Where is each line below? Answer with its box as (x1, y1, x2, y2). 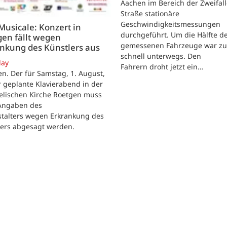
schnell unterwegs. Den (121, 51, 201, 61)
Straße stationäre (121, 9, 179, 18)
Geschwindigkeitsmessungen (121, 19, 220, 29)
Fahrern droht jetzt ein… (121, 62, 203, 71)
